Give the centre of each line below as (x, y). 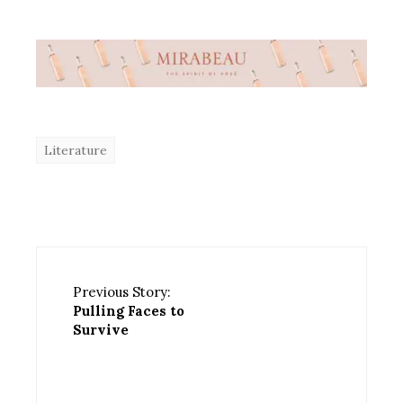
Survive (101, 330)
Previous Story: (122, 292)
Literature (76, 151)
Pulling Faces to (129, 311)
